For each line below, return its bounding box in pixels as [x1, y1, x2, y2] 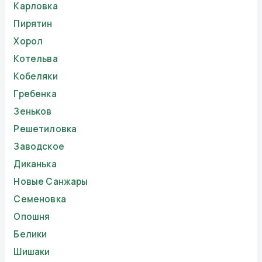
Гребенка [13, 88, 57, 101]
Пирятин [13, 18, 53, 30]
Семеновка [13, 193, 66, 206]
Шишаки [13, 246, 50, 258]
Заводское [13, 140, 64, 153]
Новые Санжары [13, 175, 88, 188]
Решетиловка [13, 123, 77, 136]
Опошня [13, 211, 50, 223]
